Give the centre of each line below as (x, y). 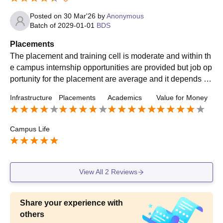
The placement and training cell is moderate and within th (111, 56)
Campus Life (30, 129)
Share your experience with (71, 203)
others (32, 214)
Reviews (123, 172)
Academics (125, 98)
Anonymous (125, 16)
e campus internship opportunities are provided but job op (111, 68)
